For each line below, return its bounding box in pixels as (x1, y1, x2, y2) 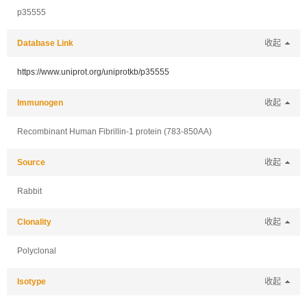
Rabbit (17, 186, 42, 196)
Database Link (17, 38, 73, 48)
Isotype (17, 277, 46, 286)
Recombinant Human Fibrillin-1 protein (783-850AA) (17, 127, 212, 136)
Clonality (17, 217, 51, 227)
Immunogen (17, 98, 63, 108)
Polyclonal (17, 246, 56, 256)
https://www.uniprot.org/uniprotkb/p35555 (17, 67, 169, 77)
